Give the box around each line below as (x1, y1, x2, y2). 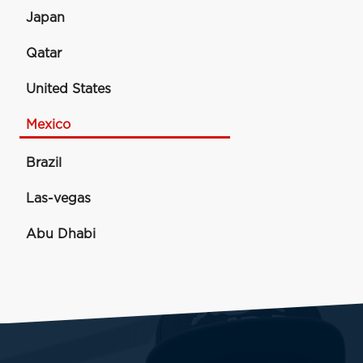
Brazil (26, 156, 62, 169)
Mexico (26, 118, 70, 131)
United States (26, 83, 111, 96)
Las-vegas (26, 192, 91, 205)
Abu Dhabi (26, 228, 96, 241)
